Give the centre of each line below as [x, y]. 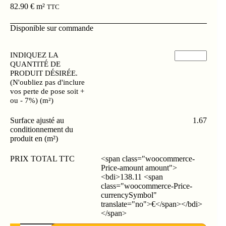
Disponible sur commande [52, 28]
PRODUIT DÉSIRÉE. [44, 73]
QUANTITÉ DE [35, 64]
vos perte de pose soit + [47, 92]
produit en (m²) [34, 139]
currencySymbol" [129, 195]
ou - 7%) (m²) [32, 101]
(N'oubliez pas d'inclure [47, 82]
